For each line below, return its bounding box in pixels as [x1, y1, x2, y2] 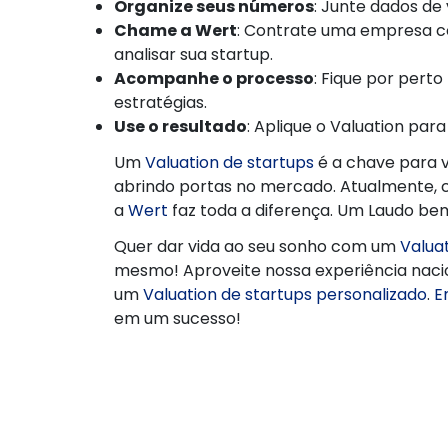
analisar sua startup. [114, 42, 273, 66]
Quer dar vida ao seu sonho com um [114, 234, 400, 258]
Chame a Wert [114, 18, 237, 42]
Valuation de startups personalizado [143, 282, 427, 306]
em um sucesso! [114, 306, 241, 330]
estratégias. [114, 90, 207, 114]
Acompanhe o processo [114, 66, 314, 90]
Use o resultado [114, 114, 247, 138]
